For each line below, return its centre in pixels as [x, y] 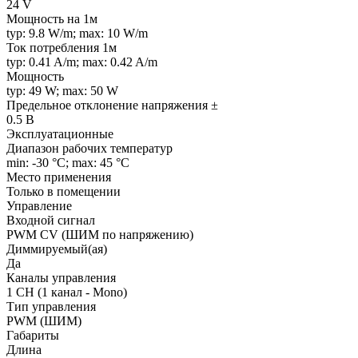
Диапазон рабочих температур [89, 148]
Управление [39, 205]
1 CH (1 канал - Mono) [67, 292]
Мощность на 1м [52, 18]
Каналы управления [61, 277]
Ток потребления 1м [62, 47]
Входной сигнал [51, 220]
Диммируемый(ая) [57, 249]
